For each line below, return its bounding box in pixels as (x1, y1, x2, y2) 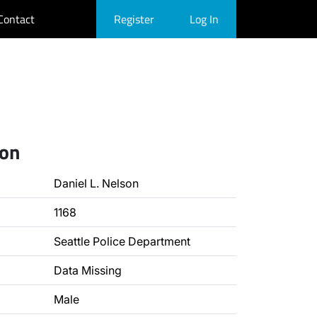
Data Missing (54, 263, 122, 277)
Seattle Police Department (54, 234, 190, 248)
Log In (190, 11, 219, 28)
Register (114, 11, 154, 28)
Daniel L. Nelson (54, 176, 139, 190)
